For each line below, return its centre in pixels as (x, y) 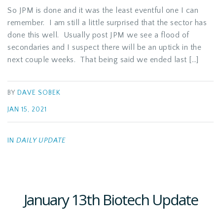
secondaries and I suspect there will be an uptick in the (104, 47)
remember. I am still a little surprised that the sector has (107, 23)
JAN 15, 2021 (27, 110)
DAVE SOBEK (39, 93)
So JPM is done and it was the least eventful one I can (103, 10)
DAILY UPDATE (41, 141)
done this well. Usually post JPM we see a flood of (98, 35)
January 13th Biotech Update (110, 200)
